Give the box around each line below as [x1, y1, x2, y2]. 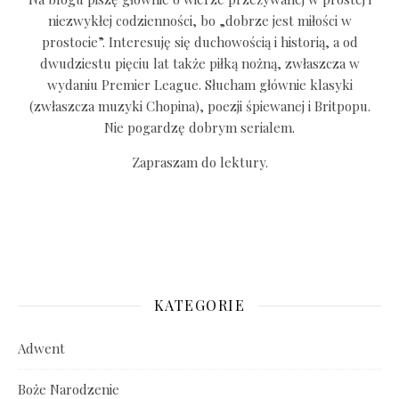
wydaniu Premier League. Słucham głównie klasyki [46, 76, 353, 94]
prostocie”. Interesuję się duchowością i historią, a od [41, 33, 358, 51]
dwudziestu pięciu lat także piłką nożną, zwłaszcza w [39, 54, 360, 72]
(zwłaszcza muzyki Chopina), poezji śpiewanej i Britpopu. [28, 97, 370, 115]
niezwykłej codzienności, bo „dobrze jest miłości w [47, 12, 352, 29]
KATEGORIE [153, 296, 246, 314]
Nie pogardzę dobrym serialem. [104, 118, 295, 136]
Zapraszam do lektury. [131, 153, 268, 171]
